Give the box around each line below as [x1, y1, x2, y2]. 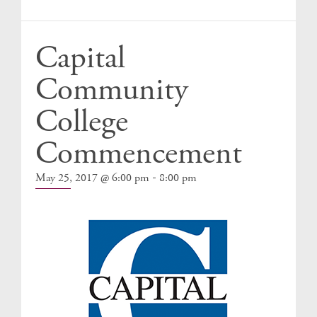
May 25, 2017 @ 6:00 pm [35, 171, 149, 185]
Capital [35, 38, 125, 79]
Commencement [35, 134, 242, 174]
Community [35, 70, 188, 110]
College [35, 102, 128, 142]
